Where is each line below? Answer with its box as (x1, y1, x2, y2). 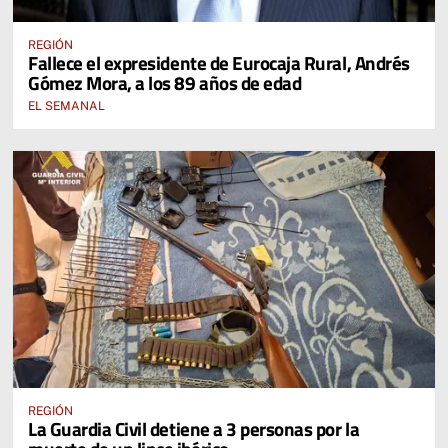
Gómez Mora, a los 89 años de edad (28, 67, 302, 97)
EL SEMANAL (28, 98, 105, 113)
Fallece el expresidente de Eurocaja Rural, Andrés (28, 47, 410, 77)
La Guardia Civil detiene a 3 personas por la (28, 414, 360, 443)
